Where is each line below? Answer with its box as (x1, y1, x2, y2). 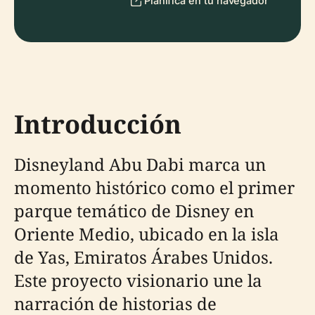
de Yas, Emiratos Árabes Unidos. (14, 245, 273, 269)
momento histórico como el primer (14, 176, 295, 199)
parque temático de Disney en (14, 199, 254, 222)
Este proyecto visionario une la (14, 269, 262, 292)
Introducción (14, 107, 181, 141)
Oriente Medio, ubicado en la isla (14, 222, 279, 245)
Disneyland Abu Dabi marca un (14, 153, 266, 176)
